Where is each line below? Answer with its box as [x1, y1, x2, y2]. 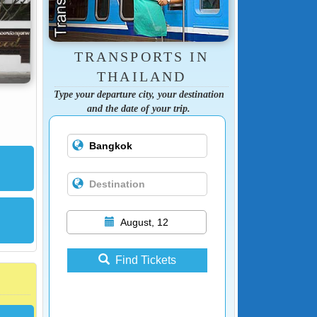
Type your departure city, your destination [53, 88, 224, 100]
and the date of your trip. [87, 103, 190, 115]
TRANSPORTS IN [74, 49, 209, 65]
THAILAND [97, 69, 186, 85]
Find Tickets [115, 254, 176, 267]
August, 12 [120, 217, 168, 229]
